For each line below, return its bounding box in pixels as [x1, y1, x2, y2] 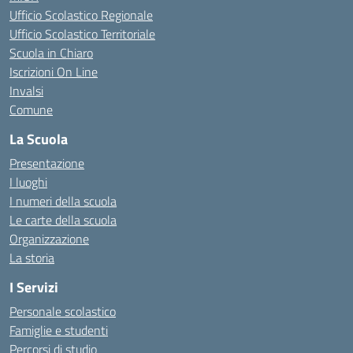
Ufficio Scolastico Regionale [9, 6, 153, 24]
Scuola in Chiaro [9, 43, 93, 62]
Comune [9, 100, 53, 119]
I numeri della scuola [9, 191, 117, 210]
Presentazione [9, 154, 84, 173]
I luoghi [9, 173, 47, 191]
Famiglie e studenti [9, 321, 108, 340]
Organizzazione [9, 229, 89, 248]
